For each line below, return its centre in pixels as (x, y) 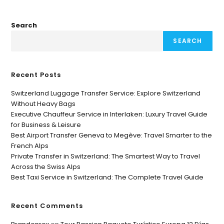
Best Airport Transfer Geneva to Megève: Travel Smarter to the (112, 135)
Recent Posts (36, 74)
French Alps (30, 145)
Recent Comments (47, 205)
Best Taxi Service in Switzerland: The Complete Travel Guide (107, 177)
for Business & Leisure (46, 124)
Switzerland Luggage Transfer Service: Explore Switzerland (106, 93)
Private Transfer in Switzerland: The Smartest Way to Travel (106, 156)
